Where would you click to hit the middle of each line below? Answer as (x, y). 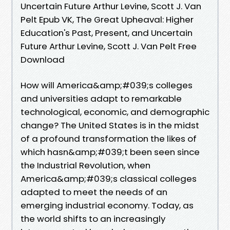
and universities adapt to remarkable (101, 98)
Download (43, 59)
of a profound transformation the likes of (109, 138)
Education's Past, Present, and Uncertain (107, 33)
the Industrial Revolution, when (85, 165)
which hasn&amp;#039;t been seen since (110, 152)
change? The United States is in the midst (110, 125)
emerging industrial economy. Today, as (107, 205)
